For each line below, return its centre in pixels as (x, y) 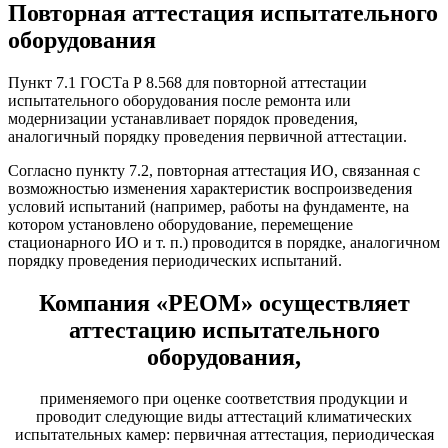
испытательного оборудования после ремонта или (179, 100)
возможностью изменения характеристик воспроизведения (210, 188)
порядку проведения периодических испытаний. (175, 260)
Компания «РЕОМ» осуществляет (224, 302)
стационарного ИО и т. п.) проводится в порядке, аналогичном (224, 242)
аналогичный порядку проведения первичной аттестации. (207, 136)
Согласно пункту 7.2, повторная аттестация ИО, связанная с (214, 170)
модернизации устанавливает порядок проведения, (183, 118)
